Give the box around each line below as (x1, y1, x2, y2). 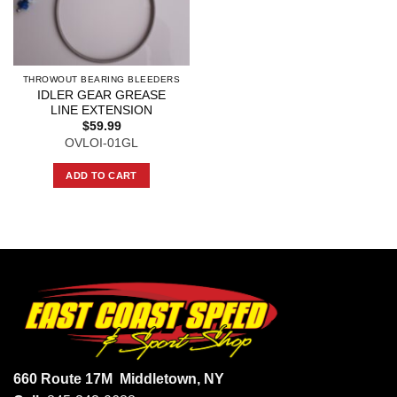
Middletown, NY (120, 370, 224, 386)
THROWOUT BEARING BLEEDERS (22, 74, 181, 85)
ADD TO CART (66, 169, 137, 181)
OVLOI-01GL (65, 136, 138, 150)
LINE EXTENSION (51, 103, 152, 117)
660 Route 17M (13, 370, 120, 386)
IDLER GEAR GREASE (37, 88, 166, 102)
